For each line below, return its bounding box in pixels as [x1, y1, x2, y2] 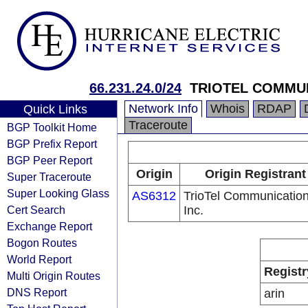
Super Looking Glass [7, 187, 109, 199]
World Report [7, 253, 71, 265]
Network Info [129, 102, 198, 115]
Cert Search [7, 203, 65, 216]
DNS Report [7, 286, 67, 298]
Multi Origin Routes [7, 269, 100, 282]
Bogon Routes [7, 236, 77, 249]
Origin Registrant [205, 167, 306, 181]
